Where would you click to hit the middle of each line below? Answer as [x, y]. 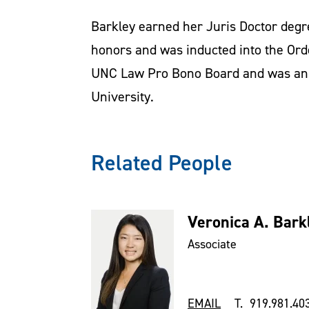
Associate [212, 243]
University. [122, 96]
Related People [162, 162]
